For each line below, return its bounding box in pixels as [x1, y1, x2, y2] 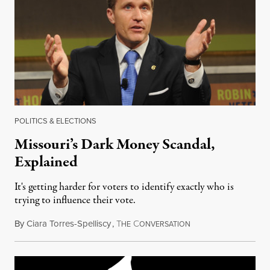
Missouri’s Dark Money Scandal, [14, 133, 215, 155]
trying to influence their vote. [14, 192, 136, 208]
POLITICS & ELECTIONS [14, 115, 96, 127]
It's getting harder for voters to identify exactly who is [14, 179, 234, 195]
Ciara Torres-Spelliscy [27, 216, 111, 230]
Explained [14, 151, 78, 173]
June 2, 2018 [190, 216, 235, 230]
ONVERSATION [139, 218, 190, 230]
